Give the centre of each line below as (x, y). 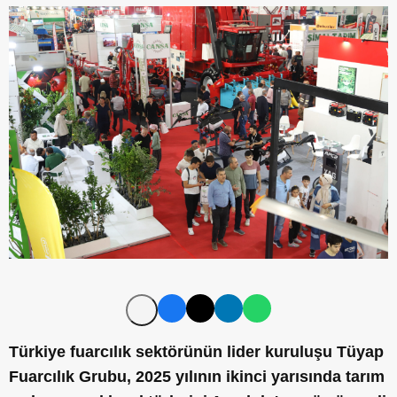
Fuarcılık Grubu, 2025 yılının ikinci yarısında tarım (197, 377)
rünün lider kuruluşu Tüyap (280, 352)
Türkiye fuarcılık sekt (88, 352)
